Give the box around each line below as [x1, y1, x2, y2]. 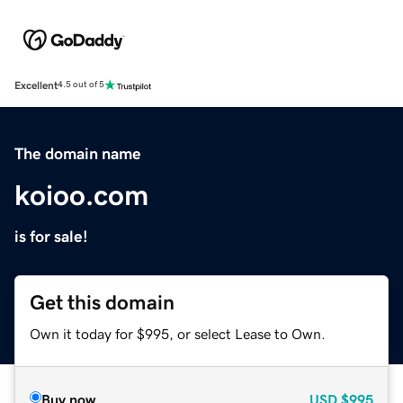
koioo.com [14, 180, 148, 210]
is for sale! [14, 228, 88, 245]
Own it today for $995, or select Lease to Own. [30, 326, 326, 341]
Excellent [14, 79, 58, 91]
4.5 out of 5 [58, 80, 104, 90]
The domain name [14, 145, 141, 162]
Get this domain [30, 291, 175, 313]
